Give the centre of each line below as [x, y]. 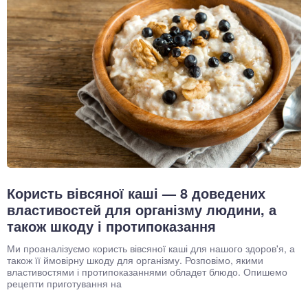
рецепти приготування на [64, 283]
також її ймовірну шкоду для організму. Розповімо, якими [135, 260]
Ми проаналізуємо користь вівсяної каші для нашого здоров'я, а [151, 248]
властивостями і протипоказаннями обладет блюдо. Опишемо [147, 271]
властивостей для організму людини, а [142, 209]
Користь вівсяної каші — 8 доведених [136, 192]
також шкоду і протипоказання [111, 225]
